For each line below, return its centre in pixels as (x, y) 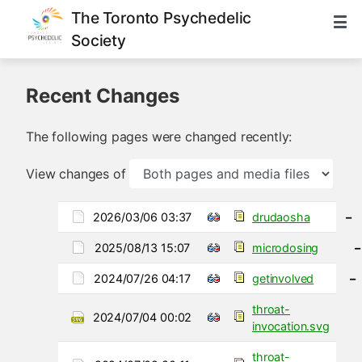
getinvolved (283, 278)
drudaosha (281, 217)
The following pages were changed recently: (159, 136)
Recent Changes (103, 95)
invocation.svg (291, 326)
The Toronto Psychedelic (162, 18)
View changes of (76, 173)
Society (99, 40)
